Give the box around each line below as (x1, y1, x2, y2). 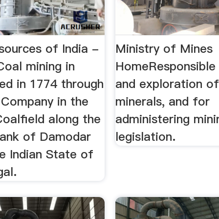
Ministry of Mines (115, 40, 213, 57)
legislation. (115, 128, 176, 145)
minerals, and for (115, 93, 210, 109)
